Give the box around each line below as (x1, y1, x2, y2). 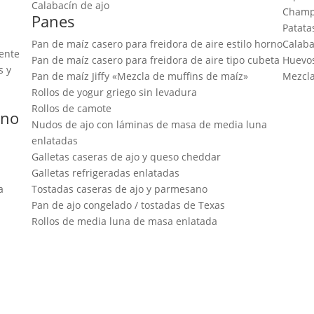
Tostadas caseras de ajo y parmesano (31, 182, 207, 196)
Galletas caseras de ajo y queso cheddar (31, 149, 221, 163)
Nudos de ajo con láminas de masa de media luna (31, 117, 267, 131)
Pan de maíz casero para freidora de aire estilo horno (31, 36, 282, 50)
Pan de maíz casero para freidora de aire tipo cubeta (31, 53, 280, 67)
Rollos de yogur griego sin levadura (31, 85, 197, 99)
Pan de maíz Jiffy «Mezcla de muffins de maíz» (31, 69, 248, 83)
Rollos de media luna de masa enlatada (31, 214, 217, 228)
